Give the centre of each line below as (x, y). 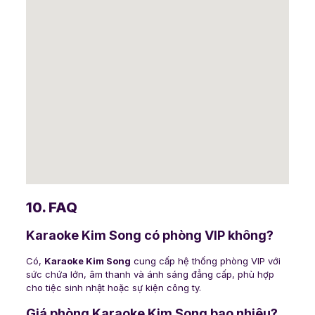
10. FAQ (51, 208)
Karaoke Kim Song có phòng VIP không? (149, 236)
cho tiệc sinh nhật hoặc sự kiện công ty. (113, 288)
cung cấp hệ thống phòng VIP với (205, 261)
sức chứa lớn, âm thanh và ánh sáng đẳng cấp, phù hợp (150, 275)
